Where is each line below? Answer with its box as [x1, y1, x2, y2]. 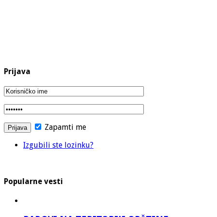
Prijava [4, 66, 31, 76]
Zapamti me [43, 122, 86, 132]
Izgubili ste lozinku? [23, 140, 93, 150]
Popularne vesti [4, 177, 63, 186]
